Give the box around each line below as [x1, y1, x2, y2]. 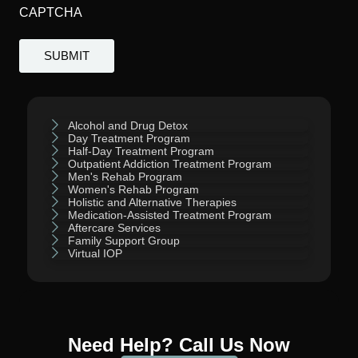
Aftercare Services [67, 221, 161, 235]
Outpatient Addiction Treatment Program [67, 157, 272, 171]
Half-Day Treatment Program [67, 145, 214, 158]
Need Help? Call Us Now [68, 334, 290, 356]
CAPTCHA [19, 5, 82, 19]
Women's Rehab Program [67, 183, 199, 197]
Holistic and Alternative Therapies [67, 196, 237, 209]
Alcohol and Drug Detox [67, 119, 188, 133]
